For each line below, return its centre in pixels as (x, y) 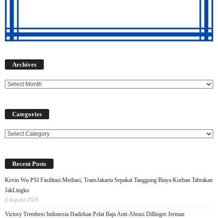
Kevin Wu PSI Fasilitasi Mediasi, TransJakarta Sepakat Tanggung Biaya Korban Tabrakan (109, 180)
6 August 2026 (22, 200)
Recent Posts (29, 164)
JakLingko (17, 191)
